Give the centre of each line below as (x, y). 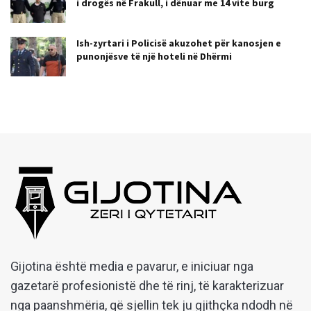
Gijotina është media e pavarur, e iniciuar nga (132, 266)
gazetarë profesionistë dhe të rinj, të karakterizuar (147, 285)
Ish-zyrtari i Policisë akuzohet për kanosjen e (179, 43)
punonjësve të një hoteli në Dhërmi (154, 56)
